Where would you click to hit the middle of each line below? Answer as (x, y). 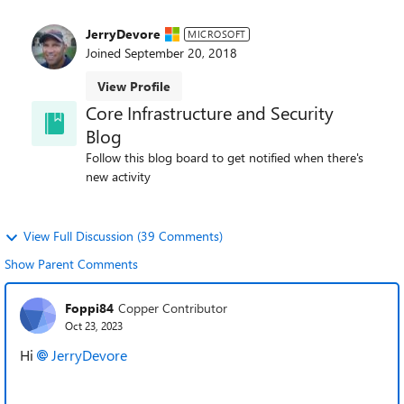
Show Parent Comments (71, 264)
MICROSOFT (217, 33)
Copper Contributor (173, 308)
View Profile (134, 86)
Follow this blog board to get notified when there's (225, 157)
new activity (118, 176)
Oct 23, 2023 (94, 325)
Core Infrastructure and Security (210, 112)
